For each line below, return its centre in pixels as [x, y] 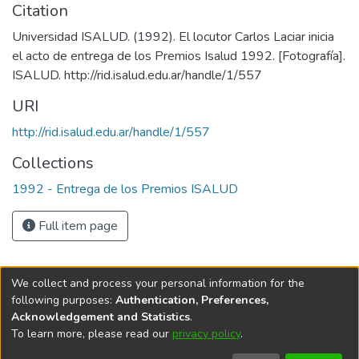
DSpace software [82, 342]
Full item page [77, 226]
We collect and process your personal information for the [158, 283]
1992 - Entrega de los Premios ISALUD [125, 189]
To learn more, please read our [92, 333]
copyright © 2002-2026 [203, 342]
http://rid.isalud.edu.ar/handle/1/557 [111, 132]
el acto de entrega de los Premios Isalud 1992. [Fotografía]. [179, 56]
